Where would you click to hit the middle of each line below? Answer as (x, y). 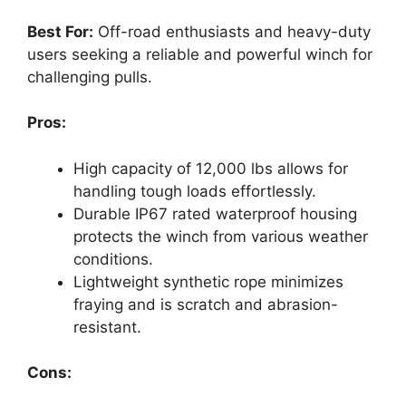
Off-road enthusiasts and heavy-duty (232, 31)
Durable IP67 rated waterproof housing (215, 213)
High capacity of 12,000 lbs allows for (211, 168)
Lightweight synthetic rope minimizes (208, 281)
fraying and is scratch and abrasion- (206, 304)
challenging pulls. (90, 77)
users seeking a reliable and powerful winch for (200, 54)
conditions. (113, 259)
